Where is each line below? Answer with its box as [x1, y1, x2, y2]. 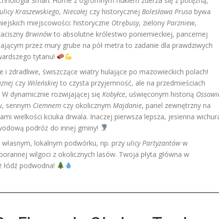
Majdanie [113, 101, 142, 110]
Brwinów [25, 29, 52, 39]
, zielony [139, 18, 167, 27]
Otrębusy [111, 18, 139, 27]
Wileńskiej [27, 78, 58, 88]
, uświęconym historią [125, 89, 196, 99]
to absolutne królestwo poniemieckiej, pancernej [52, 29, 208, 39]
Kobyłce [102, 89, 125, 99]
